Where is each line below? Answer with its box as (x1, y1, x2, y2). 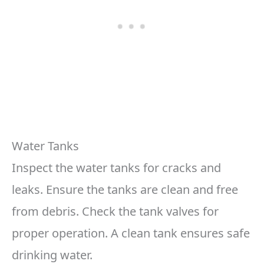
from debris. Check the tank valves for (12, 203, 219, 220)
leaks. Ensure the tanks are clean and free (12, 181, 238, 198)
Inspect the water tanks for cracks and (12, 160, 221, 176)
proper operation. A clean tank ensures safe (12, 225, 250, 242)
